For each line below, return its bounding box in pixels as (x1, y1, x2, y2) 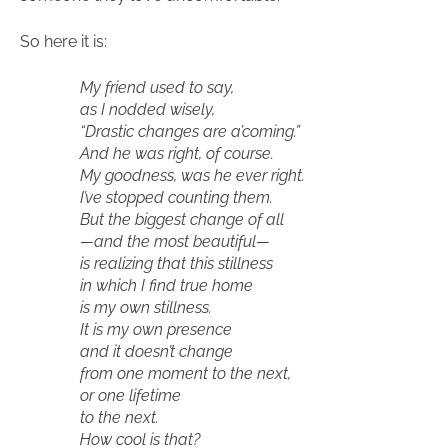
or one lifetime (80, 386, 181, 405)
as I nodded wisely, (80, 100, 215, 119)
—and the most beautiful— (80, 232, 270, 251)
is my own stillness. (80, 298, 212, 317)
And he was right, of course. (80, 144, 274, 163)
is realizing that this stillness (80, 254, 273, 273)
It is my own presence (80, 320, 232, 339)
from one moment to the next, (80, 364, 291, 383)
